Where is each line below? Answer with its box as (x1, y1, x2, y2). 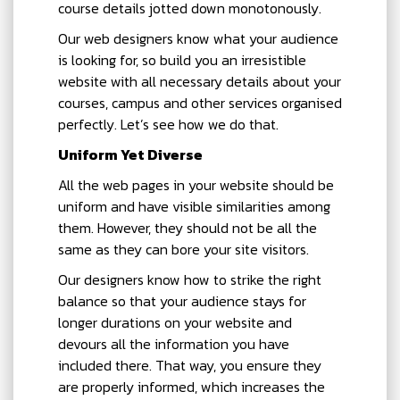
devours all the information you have (58, 332, 289, 354)
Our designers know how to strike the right (58, 268, 321, 290)
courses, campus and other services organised (58, 91, 342, 113)
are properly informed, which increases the (58, 375, 325, 397)
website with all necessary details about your (58, 70, 341, 92)
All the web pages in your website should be (58, 173, 334, 196)
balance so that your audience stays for (58, 289, 306, 312)
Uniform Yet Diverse (58, 143, 203, 165)
